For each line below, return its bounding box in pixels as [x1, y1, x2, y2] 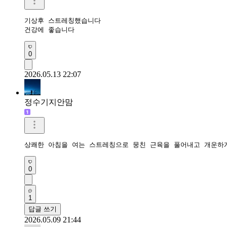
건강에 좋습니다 [24, 25, 79, 33]
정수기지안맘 [24, 97, 73, 106]
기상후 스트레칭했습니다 [24, 16, 101, 24]
